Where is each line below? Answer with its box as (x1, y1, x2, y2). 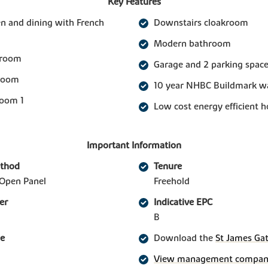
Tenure (154, 160, 182, 172)
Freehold (154, 175, 190, 187)
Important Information (87, 139, 181, 151)
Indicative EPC (154, 196, 212, 208)
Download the (154, 232, 215, 244)
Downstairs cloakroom (154, 16, 248, 29)
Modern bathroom (154, 37, 231, 50)
